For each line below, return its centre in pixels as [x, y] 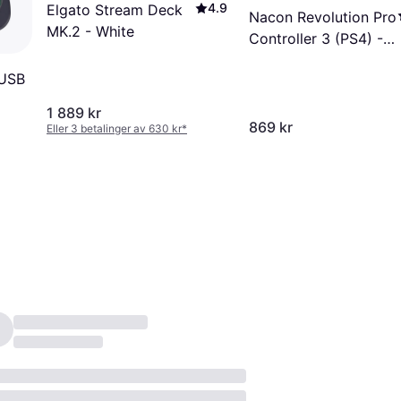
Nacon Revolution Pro [323, 17]
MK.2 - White [90, 31]
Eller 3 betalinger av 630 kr [114, 129]
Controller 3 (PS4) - [316, 39]
